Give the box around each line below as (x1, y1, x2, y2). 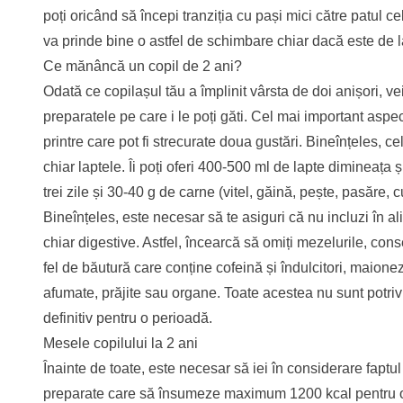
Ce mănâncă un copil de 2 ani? (43, 58, 242, 75)
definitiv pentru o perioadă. (43, 310, 212, 327)
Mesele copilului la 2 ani (43, 336, 198, 352)
